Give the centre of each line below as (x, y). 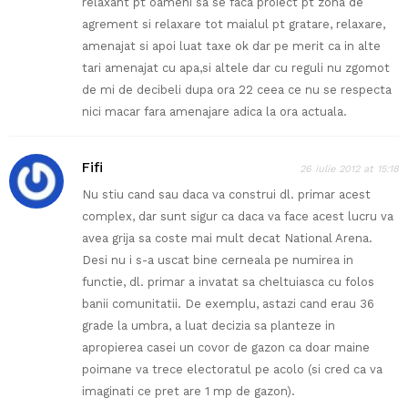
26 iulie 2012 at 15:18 (349, 169)
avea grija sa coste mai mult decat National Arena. (227, 239)
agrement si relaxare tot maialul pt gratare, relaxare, (234, 25)
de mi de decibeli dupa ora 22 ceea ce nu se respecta (237, 90)
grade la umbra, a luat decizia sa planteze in (209, 326)
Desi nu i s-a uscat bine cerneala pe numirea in (218, 260)
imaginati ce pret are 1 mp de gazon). (189, 392)
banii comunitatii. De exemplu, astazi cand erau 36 (228, 304)
